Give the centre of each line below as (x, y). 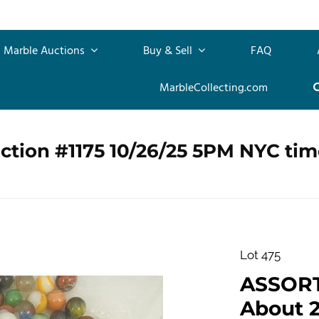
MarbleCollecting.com (213, 88)
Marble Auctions (46, 51)
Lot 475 (260, 255)
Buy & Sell (169, 51)
